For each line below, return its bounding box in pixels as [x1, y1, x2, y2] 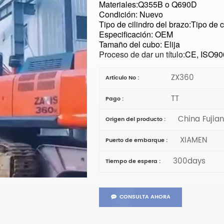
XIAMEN [177, 134, 207, 147]
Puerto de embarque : [105, 136, 167, 145]
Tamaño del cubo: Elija [98, 38, 180, 50]
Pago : [105, 94, 123, 103]
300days [170, 155, 206, 168]
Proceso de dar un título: [98, 48, 185, 60]
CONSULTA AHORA [119, 192, 170, 201]
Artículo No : [105, 73, 139, 82]
